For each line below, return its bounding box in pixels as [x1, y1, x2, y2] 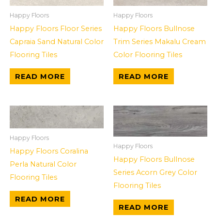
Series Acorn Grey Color [113, 168, 197, 177]
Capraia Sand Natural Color [10, 37, 104, 46]
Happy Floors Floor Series [10, 24, 102, 33]
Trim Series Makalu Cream [113, 37, 206, 46]
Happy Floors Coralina [10, 146, 88, 155]
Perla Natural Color [10, 159, 77, 169]
